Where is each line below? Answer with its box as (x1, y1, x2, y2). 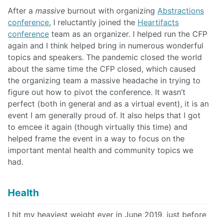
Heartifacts (138, 17, 179, 28)
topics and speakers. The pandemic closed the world (8, 52, 202, 62)
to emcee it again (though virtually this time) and (8, 122, 187, 132)
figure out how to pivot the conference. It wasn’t (8, 87, 186, 97)
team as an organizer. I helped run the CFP (49, 29, 207, 39)
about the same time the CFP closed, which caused (8, 64, 196, 74)
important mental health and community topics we (8, 145, 193, 155)
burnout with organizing (65, 6, 157, 16)
